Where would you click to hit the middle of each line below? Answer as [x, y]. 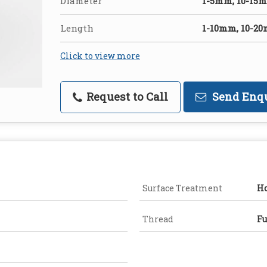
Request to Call [126, 97]
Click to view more [100, 56]
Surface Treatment [182, 188]
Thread [158, 219]
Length [77, 28]
